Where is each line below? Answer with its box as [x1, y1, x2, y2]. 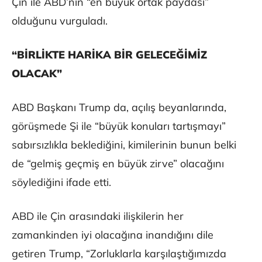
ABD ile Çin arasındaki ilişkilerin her [12, 209, 184, 223]
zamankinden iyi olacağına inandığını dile [12, 228, 213, 242]
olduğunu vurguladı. [12, 14, 108, 28]
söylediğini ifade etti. [12, 175, 111, 189]
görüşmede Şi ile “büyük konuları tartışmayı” [12, 119, 226, 133]
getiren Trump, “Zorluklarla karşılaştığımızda [12, 247, 226, 261]
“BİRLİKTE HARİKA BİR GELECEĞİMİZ [12, 48, 207, 62]
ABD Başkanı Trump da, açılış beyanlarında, [12, 101, 226, 115]
